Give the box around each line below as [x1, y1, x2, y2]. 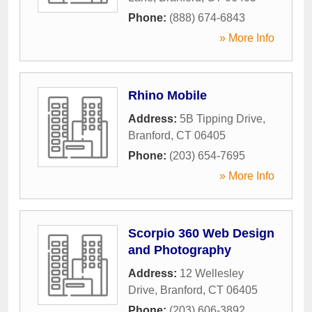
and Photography [128, 243, 231, 257]
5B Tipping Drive [180, 113, 263, 125]
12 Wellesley [180, 267, 244, 279]
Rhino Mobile [128, 88, 207, 102]
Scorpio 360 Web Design [128, 226, 274, 240]
